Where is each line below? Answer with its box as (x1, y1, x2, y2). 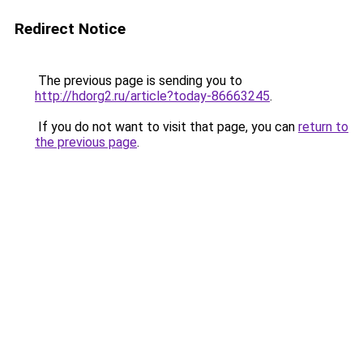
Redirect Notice (15, 19, 126, 38)
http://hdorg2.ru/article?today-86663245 (35, 88, 270, 104)
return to (298, 119, 348, 135)
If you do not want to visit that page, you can (35, 119, 298, 135)
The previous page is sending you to (35, 73, 242, 88)
